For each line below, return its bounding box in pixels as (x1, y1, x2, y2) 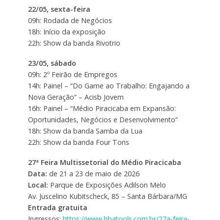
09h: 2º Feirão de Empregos (27, 69, 117, 79)
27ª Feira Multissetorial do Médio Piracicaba (27, 157, 181, 167)
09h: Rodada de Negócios (27, 15, 112, 25)
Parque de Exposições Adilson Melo (48, 180, 166, 190)
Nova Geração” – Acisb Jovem (27, 92, 124, 102)
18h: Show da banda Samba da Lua (27, 126, 142, 136)
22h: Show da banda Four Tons (27, 137, 129, 147)
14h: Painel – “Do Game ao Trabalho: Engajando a (27, 81, 190, 90)
